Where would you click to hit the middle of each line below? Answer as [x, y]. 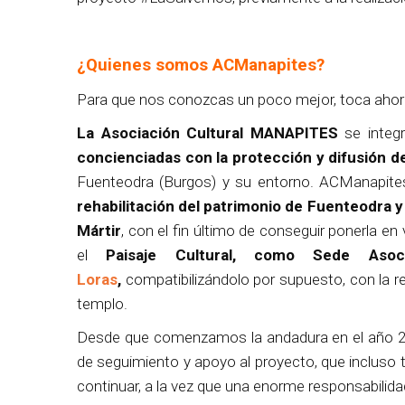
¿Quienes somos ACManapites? [201, 65]
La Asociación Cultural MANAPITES [207, 132]
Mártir [99, 230]
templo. [102, 303]
